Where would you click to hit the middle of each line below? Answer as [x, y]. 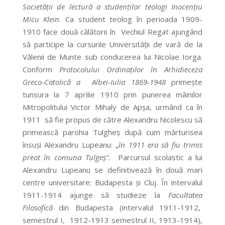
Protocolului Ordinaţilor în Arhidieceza [131, 70]
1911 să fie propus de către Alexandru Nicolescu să [113, 120]
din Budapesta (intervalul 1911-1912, [128, 208]
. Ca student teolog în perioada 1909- [131, 19]
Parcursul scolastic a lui [156, 157]
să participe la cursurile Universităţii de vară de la [113, 44]
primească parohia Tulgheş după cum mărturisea [113, 132]
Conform [41, 70]
